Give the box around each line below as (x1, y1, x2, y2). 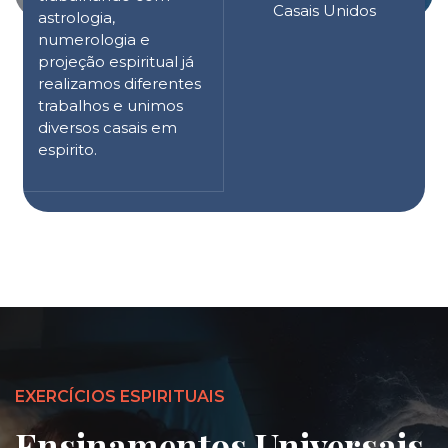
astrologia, (38, 7, 115, 27)
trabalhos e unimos (38, 95, 183, 115)
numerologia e (38, 29, 150, 49)
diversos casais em (38, 117, 177, 137)
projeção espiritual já (38, 51, 194, 71)
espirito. (38, 139, 97, 159)
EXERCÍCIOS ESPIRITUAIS (15, 386, 225, 406)
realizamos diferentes (38, 73, 201, 93)
